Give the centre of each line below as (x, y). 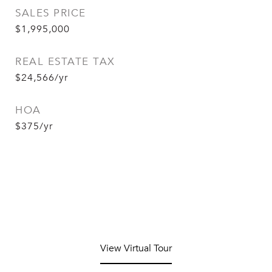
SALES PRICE (51, 13)
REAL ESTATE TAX (65, 62)
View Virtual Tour (136, 249)
